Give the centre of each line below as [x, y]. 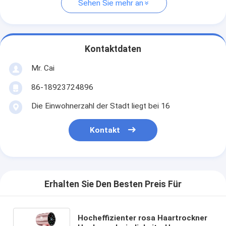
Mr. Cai [43, 68]
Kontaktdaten [113, 49]
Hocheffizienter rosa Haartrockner [143, 218]
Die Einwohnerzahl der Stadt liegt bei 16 [100, 106]
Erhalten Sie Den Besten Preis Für [113, 184]
